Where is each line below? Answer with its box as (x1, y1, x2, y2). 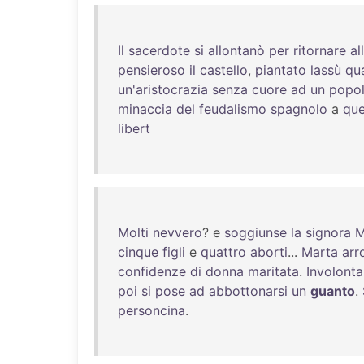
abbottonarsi (209, 283, 288, 299)
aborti (250, 244, 288, 260)
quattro (201, 244, 246, 260)
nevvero (153, 224, 202, 240)
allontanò (208, 42, 265, 58)
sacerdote (128, 42, 190, 58)
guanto (310, 283, 355, 299)
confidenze (118, 263, 186, 279)
